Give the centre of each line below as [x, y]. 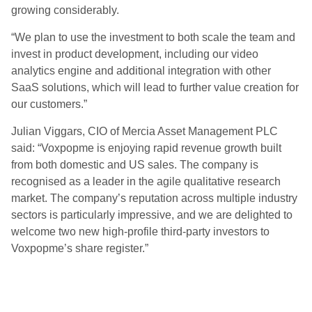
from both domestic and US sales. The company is [135, 165]
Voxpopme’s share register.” [80, 248]
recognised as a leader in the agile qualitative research [146, 181]
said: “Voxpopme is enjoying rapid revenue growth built [146, 148]
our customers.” [49, 104]
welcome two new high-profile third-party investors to [140, 232]
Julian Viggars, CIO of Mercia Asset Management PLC [145, 131]
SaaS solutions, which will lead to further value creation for [155, 87]
